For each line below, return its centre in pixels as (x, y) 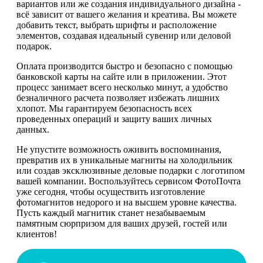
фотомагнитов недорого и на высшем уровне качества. (127, 202)
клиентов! (37, 234)
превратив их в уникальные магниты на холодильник (124, 160)
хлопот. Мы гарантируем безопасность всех (104, 108)
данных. (33, 129)
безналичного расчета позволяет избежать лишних (118, 97)
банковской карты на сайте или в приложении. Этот (122, 76)
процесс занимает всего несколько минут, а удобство (122, 87)
